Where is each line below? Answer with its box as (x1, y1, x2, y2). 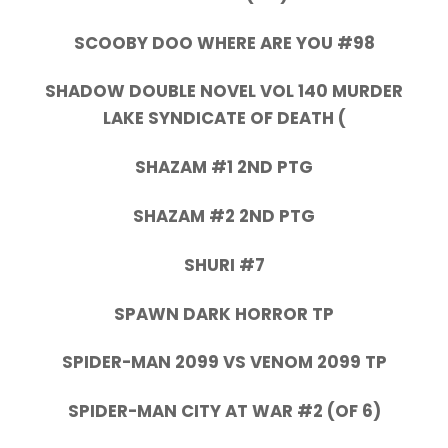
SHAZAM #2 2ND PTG (133, 204, 315, 228)
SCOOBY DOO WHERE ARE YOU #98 (73, 30, 375, 55)
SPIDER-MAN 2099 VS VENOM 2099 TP (61, 350, 387, 375)
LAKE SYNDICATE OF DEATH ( (102, 106, 346, 131)
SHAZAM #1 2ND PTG (135, 155, 313, 180)
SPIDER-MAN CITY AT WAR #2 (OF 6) (67, 399, 381, 424)
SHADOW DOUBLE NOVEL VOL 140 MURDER (45, 79, 403, 104)
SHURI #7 (183, 252, 265, 277)
